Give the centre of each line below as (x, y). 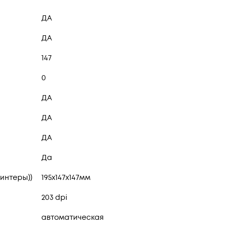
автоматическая (73, 218)
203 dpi (54, 198)
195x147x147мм (66, 178)
